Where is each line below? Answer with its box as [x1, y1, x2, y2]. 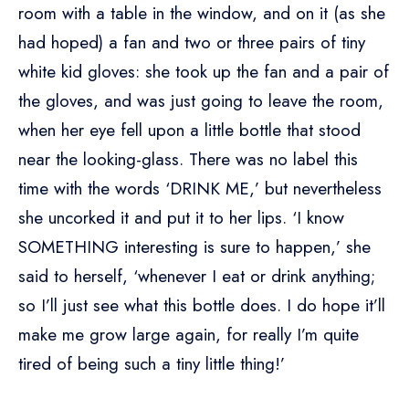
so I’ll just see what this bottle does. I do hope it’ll [18, 293, 385, 319]
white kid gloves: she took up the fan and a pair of [18, 59, 389, 85]
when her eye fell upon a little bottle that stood [18, 118, 361, 143]
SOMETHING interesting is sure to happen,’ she [18, 235, 371, 260]
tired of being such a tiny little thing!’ [18, 351, 285, 377]
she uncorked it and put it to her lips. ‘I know [18, 205, 344, 231]
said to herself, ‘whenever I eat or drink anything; [18, 264, 375, 289]
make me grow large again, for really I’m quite [18, 322, 359, 348]
